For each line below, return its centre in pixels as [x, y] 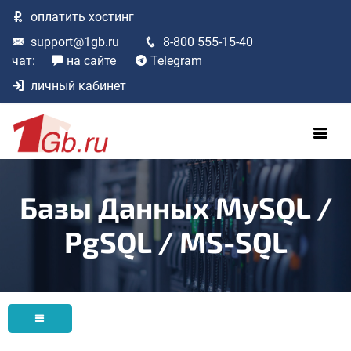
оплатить [58, 17]
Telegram [176, 61]
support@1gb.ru [75, 42]
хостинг [110, 17]
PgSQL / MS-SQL [175, 241]
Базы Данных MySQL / [175, 206]
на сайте [91, 61]
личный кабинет [78, 86]
